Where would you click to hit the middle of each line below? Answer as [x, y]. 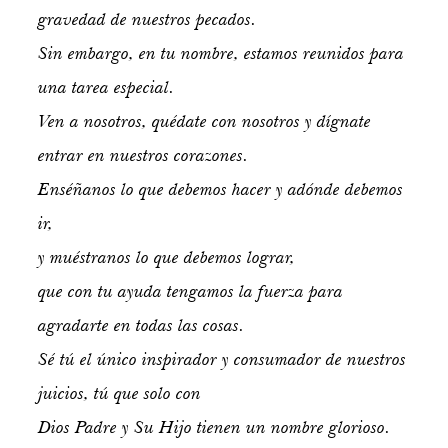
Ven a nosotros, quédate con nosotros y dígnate [204, 121]
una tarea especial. [106, 87]
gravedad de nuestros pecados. [147, 19]
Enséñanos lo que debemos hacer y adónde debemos [220, 189]
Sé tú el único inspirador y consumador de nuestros [222, 359]
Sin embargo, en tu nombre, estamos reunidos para [221, 53]
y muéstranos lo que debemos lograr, [166, 257]
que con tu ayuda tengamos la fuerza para [190, 291]
